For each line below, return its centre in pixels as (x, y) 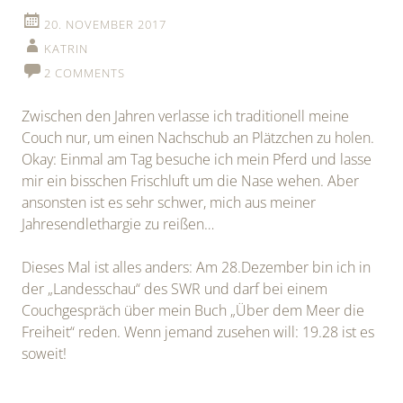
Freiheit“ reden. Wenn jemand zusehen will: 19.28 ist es (198, 331)
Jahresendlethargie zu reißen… (118, 224)
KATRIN (66, 48)
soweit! (44, 353)
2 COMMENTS (85, 72)
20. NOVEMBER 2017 (105, 24)
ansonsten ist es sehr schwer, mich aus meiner (169, 202)
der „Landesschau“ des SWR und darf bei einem (175, 288)
